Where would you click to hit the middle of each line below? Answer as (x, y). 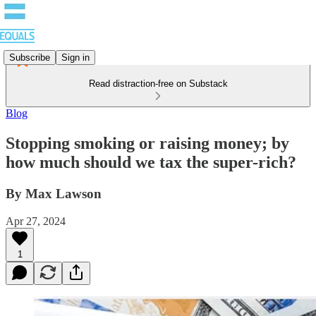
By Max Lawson (54, 193)
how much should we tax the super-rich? (151, 162)
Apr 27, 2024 (36, 221)
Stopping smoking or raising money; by (147, 143)
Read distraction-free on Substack (158, 84)
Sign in (75, 57)
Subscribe (30, 57)
